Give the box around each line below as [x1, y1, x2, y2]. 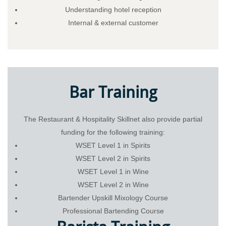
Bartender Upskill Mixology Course [58, 193, 168, 202]
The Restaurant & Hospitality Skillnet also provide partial [24, 115, 202, 123]
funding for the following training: [61, 128, 165, 136]
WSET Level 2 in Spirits [76, 154, 150, 162]
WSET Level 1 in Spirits [76, 141, 150, 149]
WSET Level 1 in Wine [77, 167, 149, 176]
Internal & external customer [68, 18, 158, 27]
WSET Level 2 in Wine [77, 180, 149, 189]
